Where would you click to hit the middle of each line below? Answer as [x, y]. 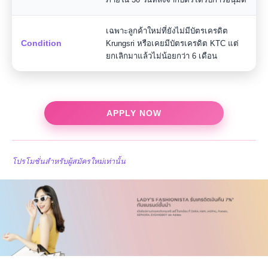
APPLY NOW [134, 113]
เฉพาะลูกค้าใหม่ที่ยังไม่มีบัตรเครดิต [167, 31]
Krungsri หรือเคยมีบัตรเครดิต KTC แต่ [172, 43]
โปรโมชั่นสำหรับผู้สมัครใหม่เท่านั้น [69, 162]
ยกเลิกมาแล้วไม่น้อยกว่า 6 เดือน [162, 56]
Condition [41, 43]
